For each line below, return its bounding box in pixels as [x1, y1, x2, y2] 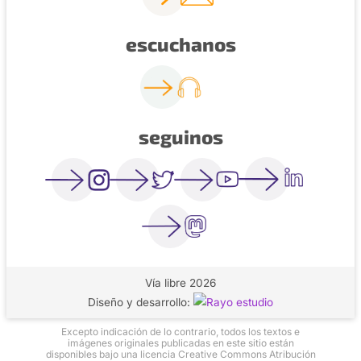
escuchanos [125, 31, 236, 56]
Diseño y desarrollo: [88, 295, 193, 309]
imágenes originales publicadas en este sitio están [67, 336, 294, 349]
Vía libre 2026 [145, 276, 216, 289]
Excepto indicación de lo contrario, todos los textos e [61, 325, 300, 338]
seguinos [138, 125, 223, 149]
